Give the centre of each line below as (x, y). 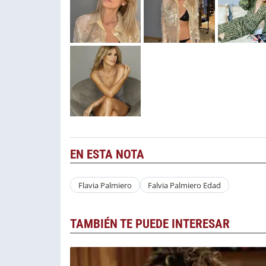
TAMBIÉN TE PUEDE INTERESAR (150, 224)
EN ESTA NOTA (107, 155)
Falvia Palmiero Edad (185, 185)
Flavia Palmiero (105, 185)
